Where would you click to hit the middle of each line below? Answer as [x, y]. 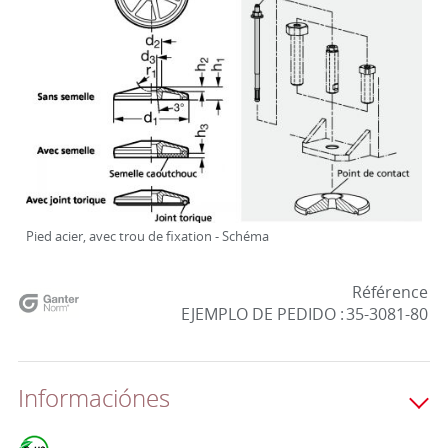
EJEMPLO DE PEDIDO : [262, 314]
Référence [389, 292]
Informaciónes [93, 398]
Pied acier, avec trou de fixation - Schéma [147, 236]
